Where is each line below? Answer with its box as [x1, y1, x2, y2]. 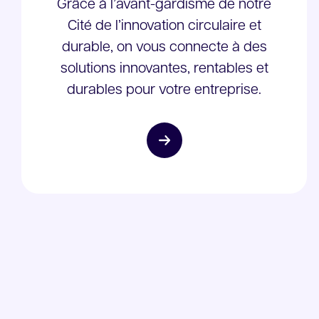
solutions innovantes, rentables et [60, 62, 268, 76]
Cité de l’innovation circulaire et [67, 19, 261, 33]
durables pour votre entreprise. [67, 83, 262, 98]
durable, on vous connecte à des [61, 41, 267, 55]
